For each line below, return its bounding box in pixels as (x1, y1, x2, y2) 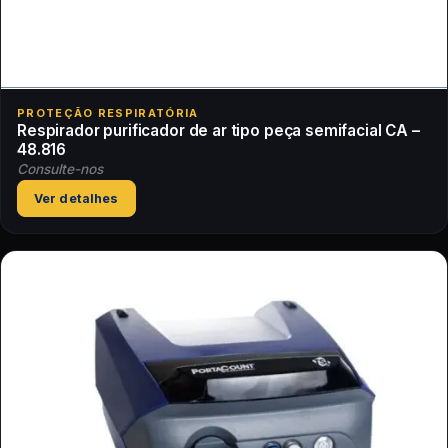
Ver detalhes (34, 190, 119, 206)
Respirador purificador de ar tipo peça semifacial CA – (17, 120, 420, 140)
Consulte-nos (17, 160, 103, 177)
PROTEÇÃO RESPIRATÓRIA (17, 105, 199, 120)
